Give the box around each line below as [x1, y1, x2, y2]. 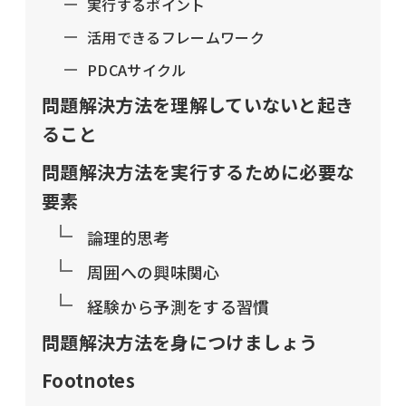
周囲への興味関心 [87, 260, 220, 285]
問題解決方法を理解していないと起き [42, 92, 354, 119]
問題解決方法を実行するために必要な [42, 159, 355, 186]
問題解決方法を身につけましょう [42, 329, 318, 356]
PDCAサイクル [87, 59, 187, 82]
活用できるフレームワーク [87, 26, 265, 49]
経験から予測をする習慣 [87, 295, 270, 319]
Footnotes [42, 367, 135, 394]
